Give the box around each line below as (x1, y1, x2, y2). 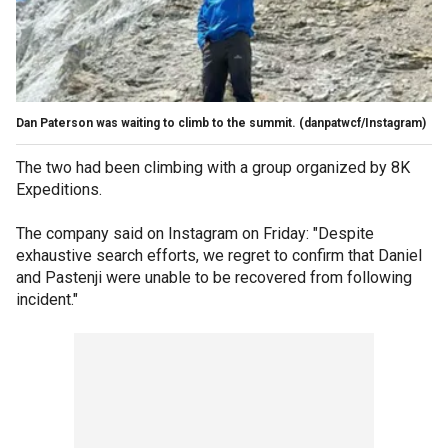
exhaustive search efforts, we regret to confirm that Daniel (16, 245, 422, 265)
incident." (16, 289, 78, 309)
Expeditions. (16, 179, 106, 199)
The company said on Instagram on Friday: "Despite (16, 223, 374, 243)
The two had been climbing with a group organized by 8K (16, 157, 410, 177)
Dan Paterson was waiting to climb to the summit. (16, 115, 296, 130)
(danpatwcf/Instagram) (299, 115, 426, 130)
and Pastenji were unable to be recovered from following (16, 267, 412, 287)
